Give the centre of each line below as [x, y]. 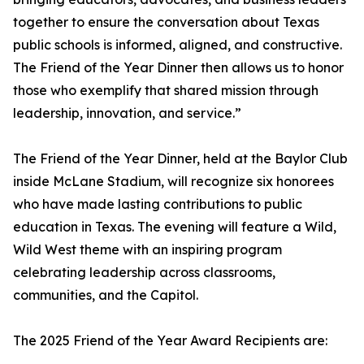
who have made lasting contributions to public [158, 204]
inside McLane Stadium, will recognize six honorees [173, 182]
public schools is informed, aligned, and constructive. [178, 45]
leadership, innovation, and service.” [127, 113]
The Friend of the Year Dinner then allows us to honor [178, 68]
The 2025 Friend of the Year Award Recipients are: [170, 341]
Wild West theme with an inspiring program [147, 250]
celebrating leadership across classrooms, [144, 273]
